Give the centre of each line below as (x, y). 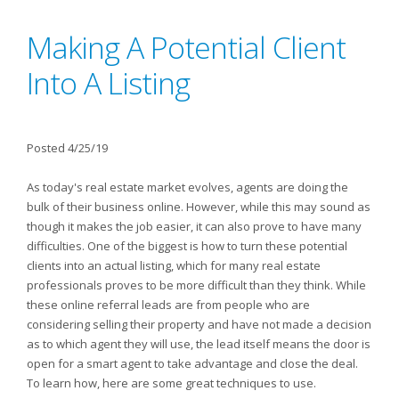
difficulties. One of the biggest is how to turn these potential (187, 246)
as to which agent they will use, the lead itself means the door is (199, 344)
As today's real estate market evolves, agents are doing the (187, 187)
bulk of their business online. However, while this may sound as (199, 207)
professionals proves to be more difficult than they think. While (196, 285)
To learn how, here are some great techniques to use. (171, 383)
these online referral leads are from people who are (168, 305)
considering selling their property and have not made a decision (199, 324)
